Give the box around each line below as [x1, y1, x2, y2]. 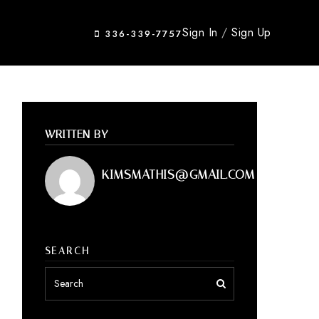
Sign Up [231, 23, 271, 41]
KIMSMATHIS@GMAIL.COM [102, 166, 254, 182]
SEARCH [45, 244, 90, 257]
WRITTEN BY [45, 127, 108, 141]
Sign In [182, 23, 222, 41]
